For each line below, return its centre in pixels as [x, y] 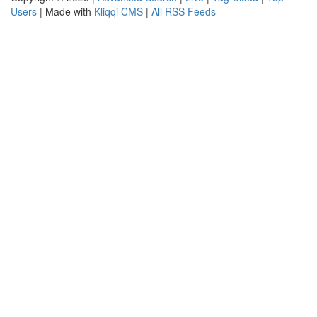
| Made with [65, 11]
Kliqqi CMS [119, 11]
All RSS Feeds [184, 11]
